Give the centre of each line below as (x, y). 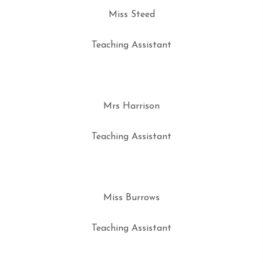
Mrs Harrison (131, 106)
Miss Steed (131, 15)
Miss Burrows (131, 198)
